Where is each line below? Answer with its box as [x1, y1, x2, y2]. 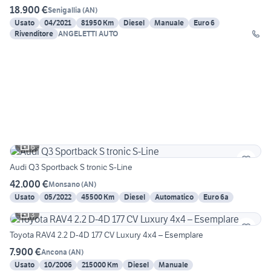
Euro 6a [203, 192, 229, 202]
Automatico [155, 192, 194, 202]
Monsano [48, 179, 80, 189]
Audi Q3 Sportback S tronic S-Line [10, 162, 132, 173]
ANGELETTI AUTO [58, 29, 118, 39]
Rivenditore [15, 29, 53, 39]
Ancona [41, 247, 67, 256]
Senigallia [48, 5, 81, 15]
